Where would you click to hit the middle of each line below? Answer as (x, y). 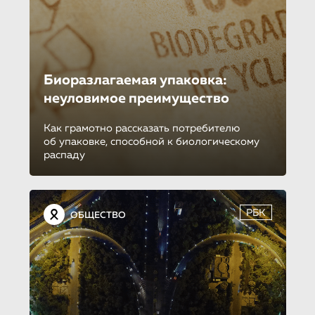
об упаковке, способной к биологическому (151, 141)
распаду (64, 155)
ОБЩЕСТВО (98, 215)
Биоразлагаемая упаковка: (135, 80)
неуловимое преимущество (136, 98)
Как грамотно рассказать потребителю (141, 128)
